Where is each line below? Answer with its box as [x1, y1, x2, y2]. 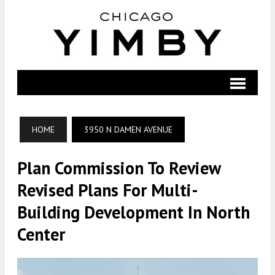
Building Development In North [17, 201, 250, 223]
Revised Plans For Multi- [17, 179, 198, 201]
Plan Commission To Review [17, 157, 220, 179]
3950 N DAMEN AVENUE [84, 124, 172, 135]
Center [17, 223, 65, 246]
